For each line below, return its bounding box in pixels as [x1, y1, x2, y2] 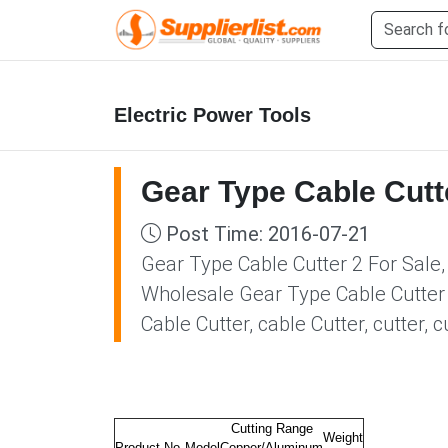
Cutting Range [230, 420, 313, 436]
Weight [323, 429, 363, 445]
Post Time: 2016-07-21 [161, 221, 370, 246]
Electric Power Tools [114, 104, 311, 126]
